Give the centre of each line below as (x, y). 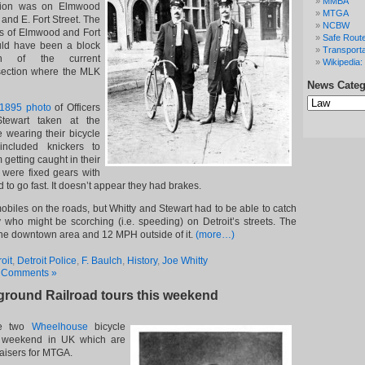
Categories (328, 105)
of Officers (75, 108)
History (142, 261)
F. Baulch (102, 261)
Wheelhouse (63, 327)
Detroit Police (47, 261)
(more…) (215, 235)
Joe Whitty (185, 261)
